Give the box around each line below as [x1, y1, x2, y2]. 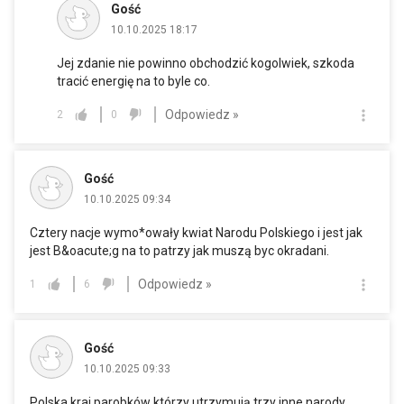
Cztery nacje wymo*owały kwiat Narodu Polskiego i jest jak [30, 225, 363, 241]
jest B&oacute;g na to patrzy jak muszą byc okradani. [30, 243, 329, 259]
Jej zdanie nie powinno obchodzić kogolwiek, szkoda [57, 56, 354, 71]
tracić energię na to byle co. [57, 74, 210, 89]
